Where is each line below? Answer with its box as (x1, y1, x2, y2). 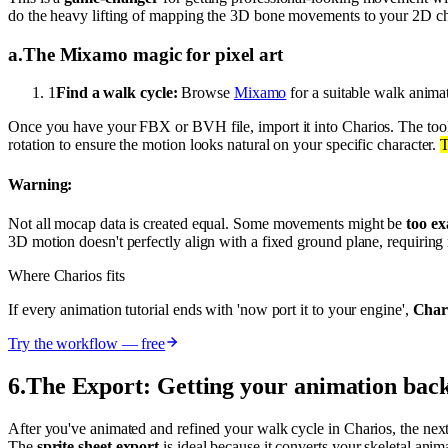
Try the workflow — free (8, 335, 166, 352)
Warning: (8, 175, 73, 193)
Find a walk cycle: (55, 84, 178, 102)
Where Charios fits (8, 267, 125, 284)
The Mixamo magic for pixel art (22, 43, 283, 65)
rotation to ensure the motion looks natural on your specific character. (8, 136, 441, 154)
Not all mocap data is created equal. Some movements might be (8, 215, 407, 232)
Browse (177, 84, 234, 102)
